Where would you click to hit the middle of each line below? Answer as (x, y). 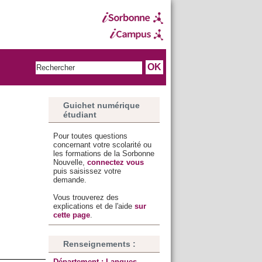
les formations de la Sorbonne (104, 154)
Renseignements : (99, 244)
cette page (71, 215)
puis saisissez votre (87, 171)
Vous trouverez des (86, 198)
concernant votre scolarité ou (102, 145)
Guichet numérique (101, 105)
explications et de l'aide (94, 206)
